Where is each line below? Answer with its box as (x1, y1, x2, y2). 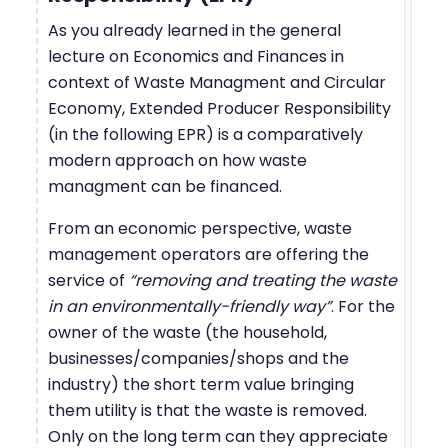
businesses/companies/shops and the (48, 346, 349, 370)
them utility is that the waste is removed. (48, 398, 367, 422)
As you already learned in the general (48, 18, 341, 42)
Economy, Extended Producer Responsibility (48, 96, 391, 120)
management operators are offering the (48, 242, 369, 266)
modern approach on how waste (48, 148, 307, 172)
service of (48, 268, 129, 292)
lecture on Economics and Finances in (48, 44, 344, 68)
